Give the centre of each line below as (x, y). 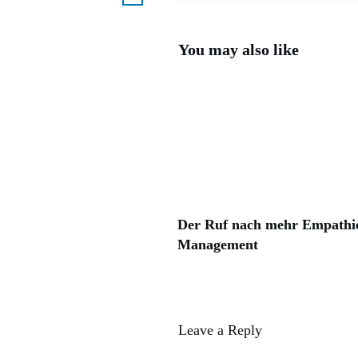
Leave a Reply (220, 330)
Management (218, 245)
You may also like (239, 50)
